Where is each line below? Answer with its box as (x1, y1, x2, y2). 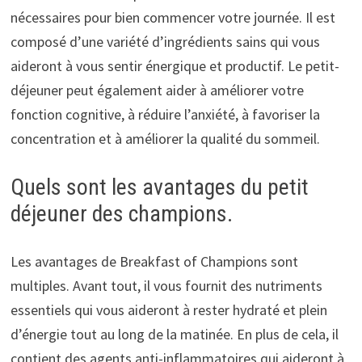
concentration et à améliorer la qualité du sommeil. (10, 128, 320, 148)
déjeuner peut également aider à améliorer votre (10, 80, 304, 99)
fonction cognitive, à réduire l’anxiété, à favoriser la (10, 104, 320, 124)
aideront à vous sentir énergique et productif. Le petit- (10, 56, 339, 75)
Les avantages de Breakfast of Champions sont (10, 251, 298, 271)
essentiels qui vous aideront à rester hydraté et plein (10, 300, 327, 319)
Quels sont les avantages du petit (10, 173, 309, 200)
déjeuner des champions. (10, 200, 233, 227)
